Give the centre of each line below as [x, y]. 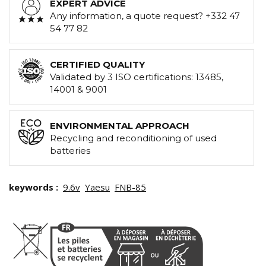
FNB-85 [130, 187]
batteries [70, 151]
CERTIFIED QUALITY [97, 65]
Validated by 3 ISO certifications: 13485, [137, 77]
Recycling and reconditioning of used [133, 138]
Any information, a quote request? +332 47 [145, 16]
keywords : [35, 187]
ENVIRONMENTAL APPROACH [120, 126]
